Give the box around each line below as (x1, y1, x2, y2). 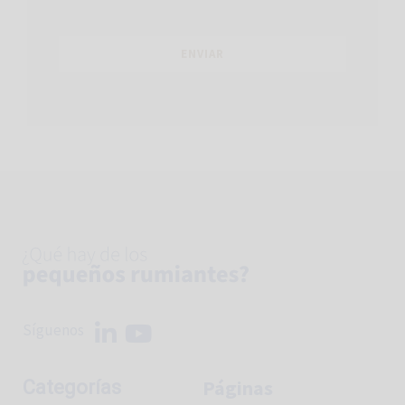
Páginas (202, 375, 273, 401)
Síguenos (23, 319, 84, 340)
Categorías (23, 376, 121, 400)
